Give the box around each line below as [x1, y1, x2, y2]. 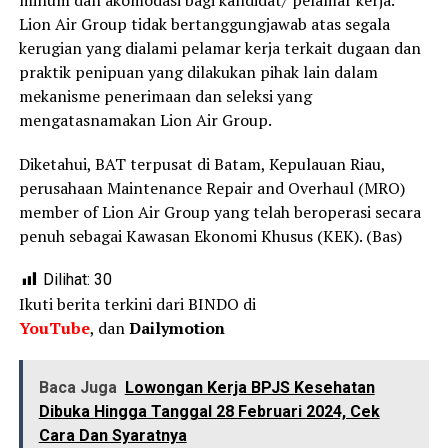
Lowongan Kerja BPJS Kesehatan [124, 378, 375, 398]
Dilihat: [42, 270, 90, 290]
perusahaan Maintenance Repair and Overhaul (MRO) [18, 177, 405, 200]
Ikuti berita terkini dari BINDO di [18, 293, 256, 316]
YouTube [18, 317, 90, 340]
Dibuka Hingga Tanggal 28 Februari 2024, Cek [38, 402, 380, 422]
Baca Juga [38, 378, 117, 398]
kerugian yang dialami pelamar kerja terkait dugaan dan [18, 37, 421, 60]
